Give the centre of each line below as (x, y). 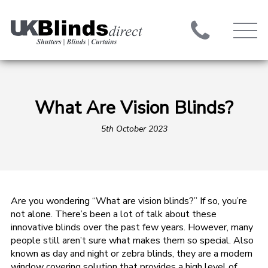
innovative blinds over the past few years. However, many (132, 227)
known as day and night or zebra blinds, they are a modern (131, 254)
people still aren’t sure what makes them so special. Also (132, 240)
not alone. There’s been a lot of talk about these (113, 214)
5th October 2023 (134, 129)
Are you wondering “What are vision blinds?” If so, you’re (129, 201)
